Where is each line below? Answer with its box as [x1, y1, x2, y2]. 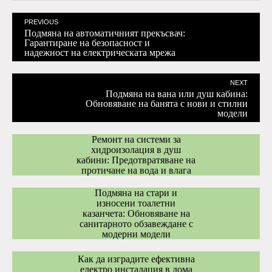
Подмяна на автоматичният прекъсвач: [24, 28, 185, 38]
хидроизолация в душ [91, 144, 181, 155]
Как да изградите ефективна [77, 254, 195, 264]
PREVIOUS [24, 18, 58, 25]
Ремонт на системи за [91, 134, 181, 144]
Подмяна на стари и [95, 188, 177, 198]
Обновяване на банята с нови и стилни [86, 98, 248, 109]
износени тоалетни [97, 198, 175, 208]
